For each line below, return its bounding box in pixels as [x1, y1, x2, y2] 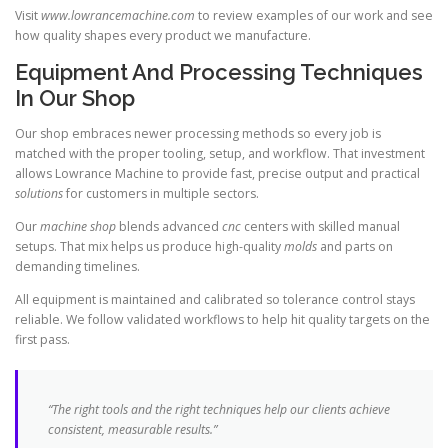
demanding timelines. [15, 257, 140, 275]
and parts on [317, 237, 393, 255]
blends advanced [116, 217, 222, 235]
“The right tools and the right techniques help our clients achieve [48, 401, 390, 419]
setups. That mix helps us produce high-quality [15, 237, 284, 255]
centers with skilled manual [241, 217, 400, 235]
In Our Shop [15, 84, 135, 111]
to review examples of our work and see [195, 6, 433, 24]
